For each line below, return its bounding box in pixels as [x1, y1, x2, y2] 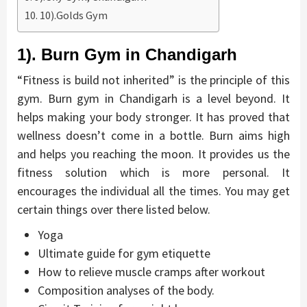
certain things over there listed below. [17, 201, 210, 217]
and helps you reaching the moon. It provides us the [17, 145, 290, 162]
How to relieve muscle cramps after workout [38, 263, 265, 280]
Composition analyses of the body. [38, 282, 214, 298]
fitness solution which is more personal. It [17, 164, 290, 180]
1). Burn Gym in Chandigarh [17, 45, 237, 64]
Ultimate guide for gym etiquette [38, 245, 210, 261]
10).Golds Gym [40, 8, 108, 23]
